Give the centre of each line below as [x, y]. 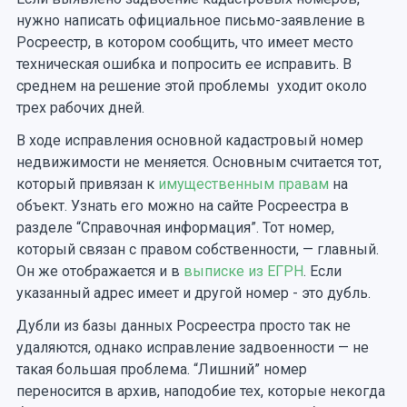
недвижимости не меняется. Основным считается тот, [199, 162]
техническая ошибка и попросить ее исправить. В [184, 64]
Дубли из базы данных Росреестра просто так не [183, 326]
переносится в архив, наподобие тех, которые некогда [200, 391]
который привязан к [87, 184]
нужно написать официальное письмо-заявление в [190, 20]
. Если [322, 271]
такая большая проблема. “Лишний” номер [163, 369]
